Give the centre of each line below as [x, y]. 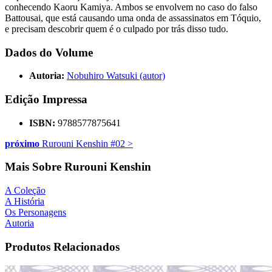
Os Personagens [36, 212]
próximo [22, 143]
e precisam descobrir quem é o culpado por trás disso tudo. [117, 29]
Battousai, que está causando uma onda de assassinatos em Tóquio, [133, 18]
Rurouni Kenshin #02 [82, 143]
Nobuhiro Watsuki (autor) [116, 76]
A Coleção [25, 191]
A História [25, 202]
